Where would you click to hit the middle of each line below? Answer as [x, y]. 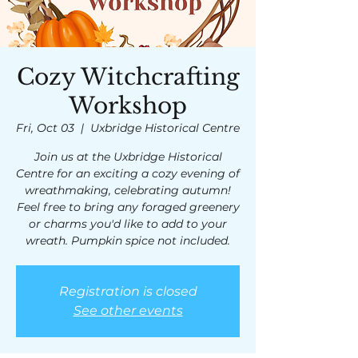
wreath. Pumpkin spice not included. [128, 241]
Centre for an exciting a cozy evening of [128, 173]
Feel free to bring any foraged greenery [128, 207]
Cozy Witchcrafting [128, 77]
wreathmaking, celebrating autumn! [128, 190]
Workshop [128, 106]
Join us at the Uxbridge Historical [128, 157]
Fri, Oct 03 [45, 128]
